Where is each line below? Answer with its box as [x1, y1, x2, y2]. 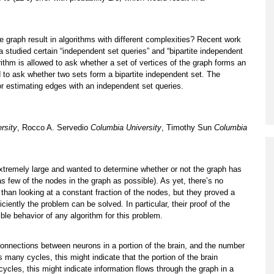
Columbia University [91, 123, 161, 133]
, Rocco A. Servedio [17, 123, 91, 133]
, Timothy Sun [161, 123, 214, 133]
